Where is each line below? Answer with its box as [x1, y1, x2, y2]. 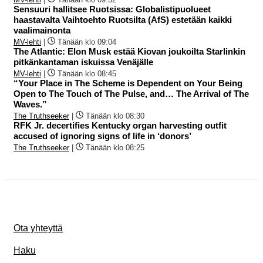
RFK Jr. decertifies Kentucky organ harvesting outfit [14, 120, 227, 131]
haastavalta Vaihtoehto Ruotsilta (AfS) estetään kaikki [14, 15, 232, 25]
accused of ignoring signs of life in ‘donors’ [14, 131, 191, 141]
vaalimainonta [14, 25, 70, 36]
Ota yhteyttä [14, 223, 63, 234]
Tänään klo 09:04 [58, 38, 116, 47]
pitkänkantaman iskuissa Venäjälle [14, 57, 153, 68]
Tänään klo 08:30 [86, 112, 144, 121]
